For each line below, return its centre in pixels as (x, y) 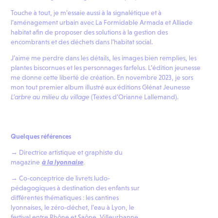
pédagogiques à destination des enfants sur (75, 188)
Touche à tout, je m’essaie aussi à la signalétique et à (86, 13)
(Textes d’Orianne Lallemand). (135, 97)
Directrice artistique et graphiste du (71, 153)
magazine (26, 162)
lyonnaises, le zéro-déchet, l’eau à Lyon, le (73, 208)
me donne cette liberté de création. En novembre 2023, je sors (102, 78)
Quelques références (41, 136)
